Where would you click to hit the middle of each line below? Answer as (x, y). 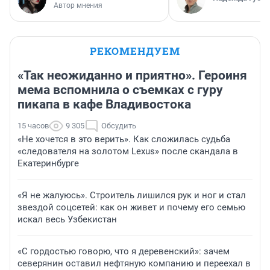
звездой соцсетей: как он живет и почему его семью (131, 207)
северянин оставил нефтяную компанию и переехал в (134, 263)
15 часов (33, 125)
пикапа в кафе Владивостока (104, 104)
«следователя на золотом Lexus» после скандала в (128, 151)
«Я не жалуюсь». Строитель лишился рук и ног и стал (132, 195)
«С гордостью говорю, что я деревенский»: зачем (124, 251)
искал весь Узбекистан (67, 219)
